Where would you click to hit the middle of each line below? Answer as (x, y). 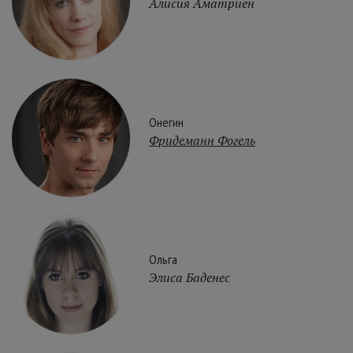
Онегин (166, 122)
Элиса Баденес (190, 277)
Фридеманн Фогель (202, 140)
